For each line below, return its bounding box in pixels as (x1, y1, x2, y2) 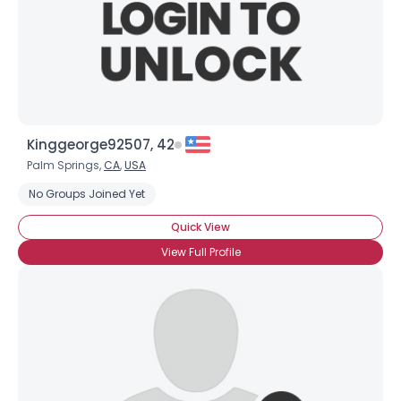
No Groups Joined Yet (29, 186, 145, 201)
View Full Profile (160, 244, 241, 260)
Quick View (171, 219, 230, 235)
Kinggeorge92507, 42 (27, 135, 175, 154)
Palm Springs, (27, 158, 104, 173)
